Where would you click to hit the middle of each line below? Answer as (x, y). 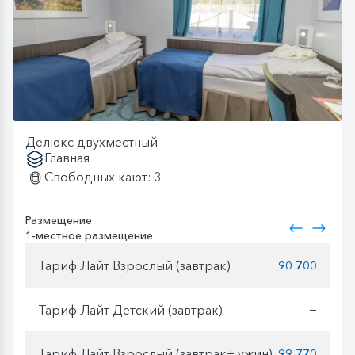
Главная (67, 158)
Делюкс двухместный (92, 142)
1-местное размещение (89, 236)
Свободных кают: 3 (103, 177)
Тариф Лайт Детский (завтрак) (130, 309)
